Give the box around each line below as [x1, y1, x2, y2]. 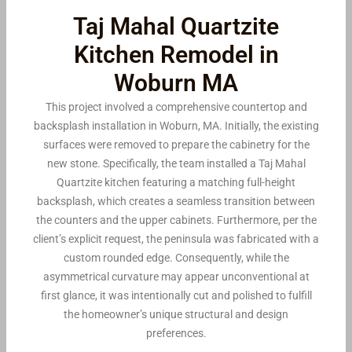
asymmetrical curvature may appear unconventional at [42, 270, 310, 283]
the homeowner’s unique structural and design [64, 308, 288, 321]
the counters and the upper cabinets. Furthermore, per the [35, 214, 317, 226]
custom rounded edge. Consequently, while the [63, 251, 289, 264]
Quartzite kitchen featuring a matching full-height [57, 176, 295, 189]
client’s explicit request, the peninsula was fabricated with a [33, 233, 319, 245]
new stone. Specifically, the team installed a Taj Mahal [46, 157, 306, 170]
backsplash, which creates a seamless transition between [37, 195, 315, 207]
